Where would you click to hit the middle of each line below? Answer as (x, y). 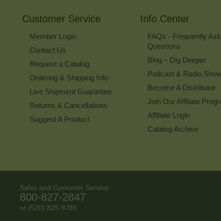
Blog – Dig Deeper (177, 60)
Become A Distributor (181, 88)
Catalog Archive (173, 129)
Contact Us (48, 50)
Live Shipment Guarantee (71, 92)
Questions (164, 46)
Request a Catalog (59, 64)
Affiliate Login (168, 115)
